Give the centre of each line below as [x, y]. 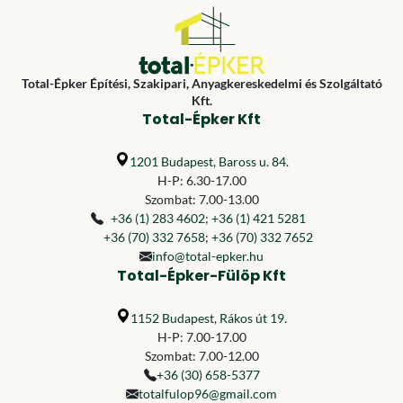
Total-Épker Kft [201, 119]
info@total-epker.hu [208, 256]
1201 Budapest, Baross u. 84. [209, 161]
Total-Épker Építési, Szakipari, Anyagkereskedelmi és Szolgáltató [201, 83]
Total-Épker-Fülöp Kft [201, 276]
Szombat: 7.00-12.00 [201, 356]
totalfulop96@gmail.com [208, 394]
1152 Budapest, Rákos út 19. [209, 318]
